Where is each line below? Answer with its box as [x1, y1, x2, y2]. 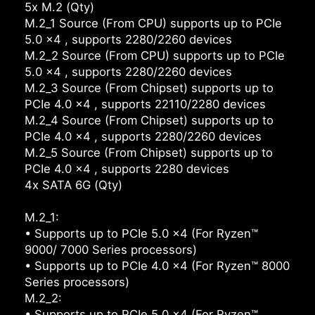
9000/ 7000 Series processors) [25, 243, 197, 257]
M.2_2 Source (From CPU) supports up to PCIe [25, 49, 285, 63]
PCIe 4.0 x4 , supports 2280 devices [25, 162, 229, 176]
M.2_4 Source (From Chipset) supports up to [25, 113, 274, 128]
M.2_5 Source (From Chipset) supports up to [25, 146, 273, 160]
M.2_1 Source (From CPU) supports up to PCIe [25, 16, 282, 31]
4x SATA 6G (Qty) [25, 178, 122, 193]
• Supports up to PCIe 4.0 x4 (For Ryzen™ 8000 [25, 259, 290, 274]
